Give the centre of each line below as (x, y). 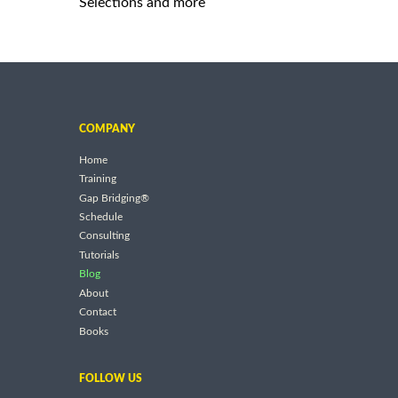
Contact (98, 312)
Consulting (104, 236)
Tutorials (99, 255)
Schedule (101, 217)
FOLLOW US (111, 379)
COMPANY (107, 128)
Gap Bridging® (114, 198)
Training (98, 179)
